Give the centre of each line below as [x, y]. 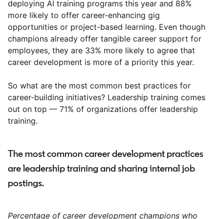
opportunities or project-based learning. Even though [107, 27]
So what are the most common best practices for [99, 86]
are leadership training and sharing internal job [101, 168]
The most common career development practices [106, 154]
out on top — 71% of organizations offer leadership [103, 109]
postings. [26, 183]
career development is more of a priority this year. [101, 62]
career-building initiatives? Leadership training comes [107, 98]
